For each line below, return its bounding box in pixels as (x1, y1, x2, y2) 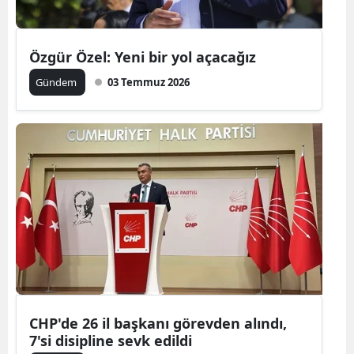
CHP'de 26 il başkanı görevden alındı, (29, 314, 287, 333)
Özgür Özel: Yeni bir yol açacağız (29, 47, 256, 67)
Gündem (36, 75, 79, 90)
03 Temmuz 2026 (107, 75, 190, 90)
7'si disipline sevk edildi (29, 331, 192, 351)
